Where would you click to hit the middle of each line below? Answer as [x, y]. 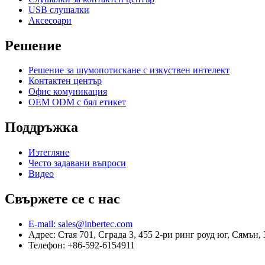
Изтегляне [49, 153]
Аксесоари [50, 20]
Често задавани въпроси [77, 163]
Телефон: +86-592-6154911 [82, 245]
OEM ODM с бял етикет [77, 102]
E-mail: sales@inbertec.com [80, 224]
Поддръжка [41, 127]
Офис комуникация [68, 92]
